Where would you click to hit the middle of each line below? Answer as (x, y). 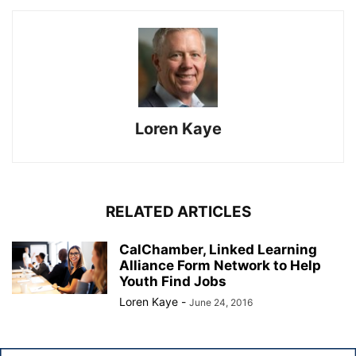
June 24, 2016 (221, 302)
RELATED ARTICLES (178, 212)
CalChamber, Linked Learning (218, 250)
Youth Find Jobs (173, 281)
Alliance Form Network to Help (220, 265)
